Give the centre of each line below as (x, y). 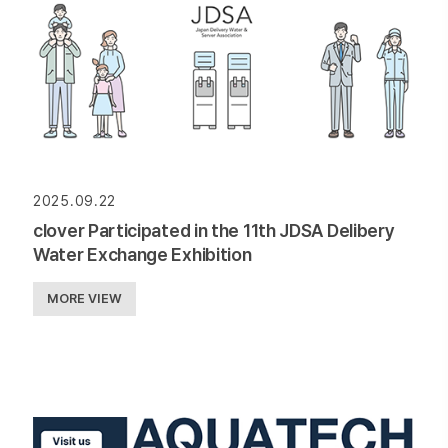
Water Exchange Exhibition (142, 255)
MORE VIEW (84, 299)
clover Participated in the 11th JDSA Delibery (214, 231)
